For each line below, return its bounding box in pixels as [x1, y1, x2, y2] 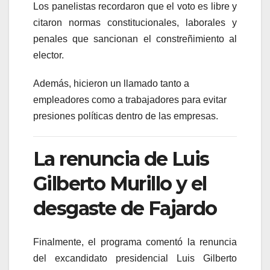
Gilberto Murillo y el [33, 171, 207, 195]
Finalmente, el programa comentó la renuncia [33, 237, 237, 248]
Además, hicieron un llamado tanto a [33, 78, 189, 89]
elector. [33, 49, 64, 60]
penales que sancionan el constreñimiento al [33, 33, 237, 44]
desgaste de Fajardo [33, 196, 217, 220]
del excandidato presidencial [33, 253, 177, 264]
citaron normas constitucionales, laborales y [33, 17, 237, 28]
